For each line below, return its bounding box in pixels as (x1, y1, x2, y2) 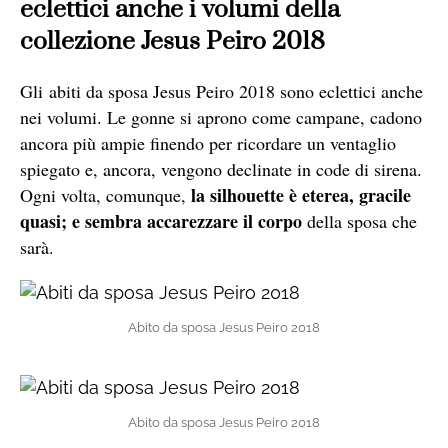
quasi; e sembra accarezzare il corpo (20, 207, 302, 234)
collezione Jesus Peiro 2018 (20, 25, 325, 57)
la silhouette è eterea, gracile (191, 181, 411, 208)
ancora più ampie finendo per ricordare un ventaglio (20, 130, 396, 155)
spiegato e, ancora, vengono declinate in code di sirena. (20, 156, 422, 181)
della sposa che (302, 208, 417, 233)
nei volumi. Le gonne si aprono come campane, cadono (20, 104, 422, 129)
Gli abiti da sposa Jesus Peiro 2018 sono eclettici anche (20, 78, 423, 103)
